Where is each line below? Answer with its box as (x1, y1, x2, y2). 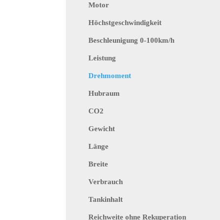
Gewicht (88, 124, 115, 133)
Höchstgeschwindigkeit (88, 18, 162, 27)
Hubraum (88, 89, 120, 97)
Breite (88, 160, 109, 168)
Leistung (88, 54, 116, 62)
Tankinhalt (88, 195, 123, 203)
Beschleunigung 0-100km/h (88, 36, 175, 44)
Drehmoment (88, 71, 132, 80)
